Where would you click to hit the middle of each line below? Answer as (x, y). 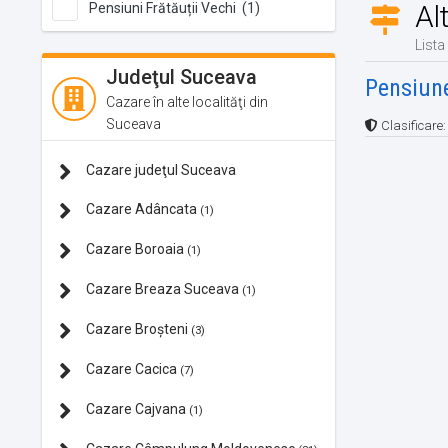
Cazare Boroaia (135, 249)
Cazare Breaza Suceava (162, 289)
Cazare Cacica (131, 369)
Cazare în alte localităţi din (187, 102)
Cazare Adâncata (141, 209)
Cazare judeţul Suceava (159, 170)
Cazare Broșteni (137, 329)
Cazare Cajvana (136, 409)
